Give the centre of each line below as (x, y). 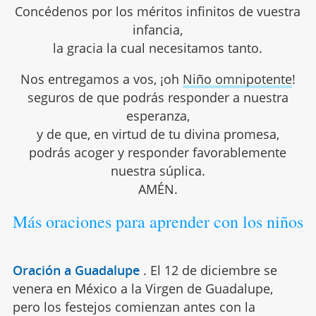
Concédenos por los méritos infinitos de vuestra (158, 12)
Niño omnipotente (237, 79)
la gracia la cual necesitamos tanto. (158, 48)
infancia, (158, 30)
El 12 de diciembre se (213, 271)
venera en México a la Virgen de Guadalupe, (142, 289)
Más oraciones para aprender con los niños (158, 222)
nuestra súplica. (158, 171)
